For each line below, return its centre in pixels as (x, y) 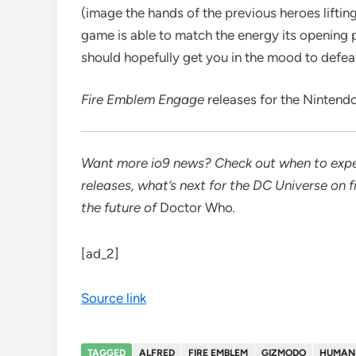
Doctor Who (196, 208)
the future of (120, 208)
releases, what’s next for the (167, 186)
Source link (114, 298)
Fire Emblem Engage (144, 100)
